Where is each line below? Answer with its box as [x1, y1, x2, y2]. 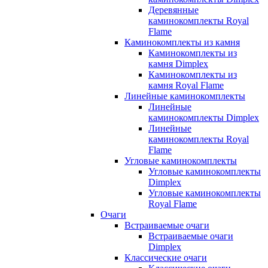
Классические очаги [124, 252, 207, 263]
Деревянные [148, 5, 199, 15]
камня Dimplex [148, 59, 208, 69]
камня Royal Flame [148, 80, 224, 90]
